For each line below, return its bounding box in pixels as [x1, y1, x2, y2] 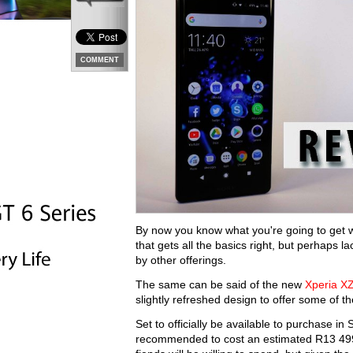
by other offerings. [136, 254, 229, 266]
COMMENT [80, 56, 119, 64]
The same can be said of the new [136, 278, 305, 291]
